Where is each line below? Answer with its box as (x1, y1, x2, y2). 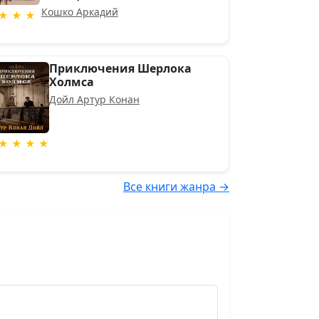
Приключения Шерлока (49, 61, 192, 76)
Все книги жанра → (123, 179, 229, 194)
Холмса (49, 74, 95, 90)
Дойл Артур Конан (49, 93, 140, 106)
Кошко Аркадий (41, 5, 118, 19)
